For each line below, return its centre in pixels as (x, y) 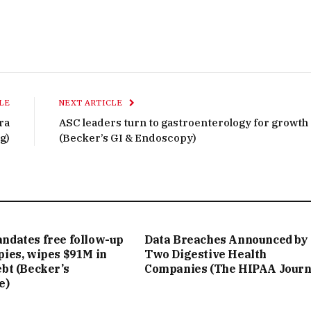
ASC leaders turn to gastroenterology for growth (184, 123)
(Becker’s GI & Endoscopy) (128, 138)
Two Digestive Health (206, 254)
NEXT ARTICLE (92, 103)
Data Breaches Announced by (226, 240)
